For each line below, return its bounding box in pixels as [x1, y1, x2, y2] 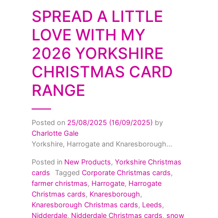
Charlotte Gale [32, 129, 78, 137]
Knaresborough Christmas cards [32, 200, 138, 209]
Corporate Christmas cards [82, 168, 171, 177]
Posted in [32, 158, 64, 166]
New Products [64, 158, 111, 166]
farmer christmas [32, 179, 88, 187]
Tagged [55, 168, 82, 177]
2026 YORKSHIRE [32, 44, 163, 63]
